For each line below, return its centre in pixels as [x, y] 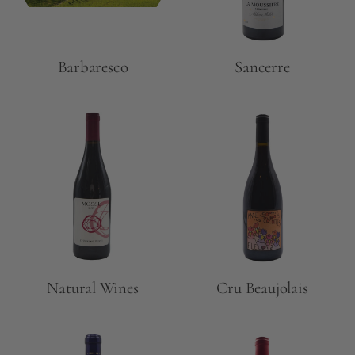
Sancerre [262, 67]
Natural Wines [93, 288]
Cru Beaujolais [262, 288]
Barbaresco [93, 67]
